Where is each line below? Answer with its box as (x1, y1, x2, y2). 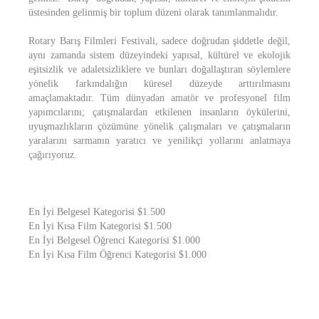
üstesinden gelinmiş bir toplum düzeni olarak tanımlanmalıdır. (28, 7, 278, 18)
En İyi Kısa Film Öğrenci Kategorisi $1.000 (28, 249, 206, 260)
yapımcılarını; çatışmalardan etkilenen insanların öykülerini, (28, 107, 291, 117)
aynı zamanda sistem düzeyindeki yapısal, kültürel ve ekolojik (28, 50, 291, 61)
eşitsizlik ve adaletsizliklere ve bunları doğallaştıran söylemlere (28, 64, 291, 75)
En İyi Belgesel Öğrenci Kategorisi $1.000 (28, 235, 200, 246)
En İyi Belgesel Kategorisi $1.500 (28, 206, 165, 217)
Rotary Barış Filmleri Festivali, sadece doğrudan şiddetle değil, (28, 36, 291, 46)
